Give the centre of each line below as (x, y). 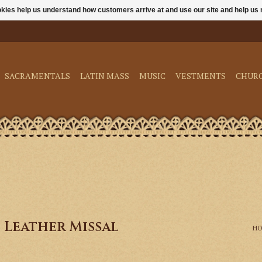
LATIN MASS (105, 76)
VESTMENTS (201, 76)
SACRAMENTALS (37, 76)
